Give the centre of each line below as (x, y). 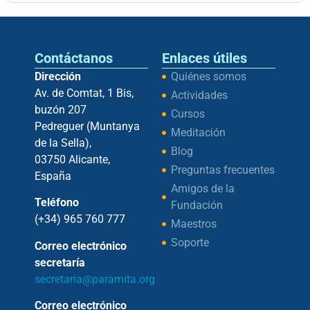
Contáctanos (74, 58)
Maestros (193, 224)
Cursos (188, 113)
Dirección (58, 76)
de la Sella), (63, 143)
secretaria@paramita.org (95, 279)
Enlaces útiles (204, 58)
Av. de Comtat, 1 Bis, (84, 93)
